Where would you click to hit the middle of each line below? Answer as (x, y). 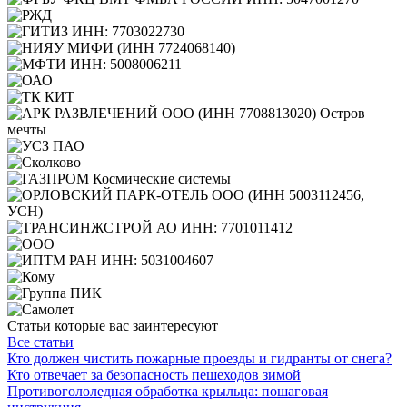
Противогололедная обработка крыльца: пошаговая (168, 392)
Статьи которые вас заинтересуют (113, 326)
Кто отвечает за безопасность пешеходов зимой (154, 375)
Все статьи (40, 342)
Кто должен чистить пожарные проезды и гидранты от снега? (199, 359)
